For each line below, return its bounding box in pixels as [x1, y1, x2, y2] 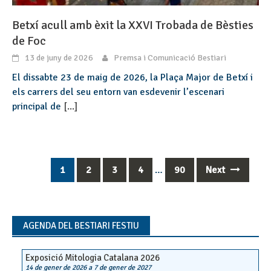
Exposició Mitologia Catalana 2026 [25, 252, 160, 264]
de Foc [12, 33, 46, 49]
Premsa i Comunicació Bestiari [114, 53, 226, 64]
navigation [12, 191, 77, 210]
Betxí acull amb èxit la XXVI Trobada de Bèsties [12, 18, 253, 33]
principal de [12, 100, 64, 113]
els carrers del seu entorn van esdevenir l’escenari [12, 86, 224, 99]
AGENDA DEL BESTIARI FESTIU [23, 220, 139, 232]
